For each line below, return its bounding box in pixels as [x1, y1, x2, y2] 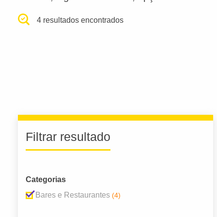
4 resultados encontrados [37, 16, 124, 24]
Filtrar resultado [26, 130, 110, 144]
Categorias [26, 175, 66, 184]
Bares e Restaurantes [35, 191, 110, 200]
